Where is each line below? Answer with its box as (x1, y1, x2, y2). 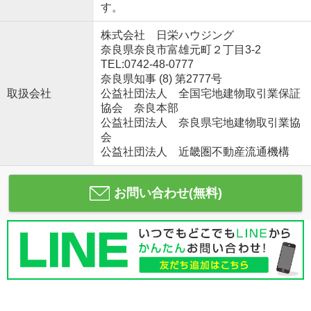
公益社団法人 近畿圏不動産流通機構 (100, 145, 289, 158)
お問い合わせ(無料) (113, 185, 222, 200)
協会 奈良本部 (100, 101, 178, 114)
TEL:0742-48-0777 (100, 58, 194, 70)
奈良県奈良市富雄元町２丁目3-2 (100, 43, 264, 56)
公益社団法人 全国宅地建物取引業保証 (100, 87, 301, 99)
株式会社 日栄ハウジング (100, 28, 234, 41)
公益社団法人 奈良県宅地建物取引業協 (100, 116, 301, 128)
